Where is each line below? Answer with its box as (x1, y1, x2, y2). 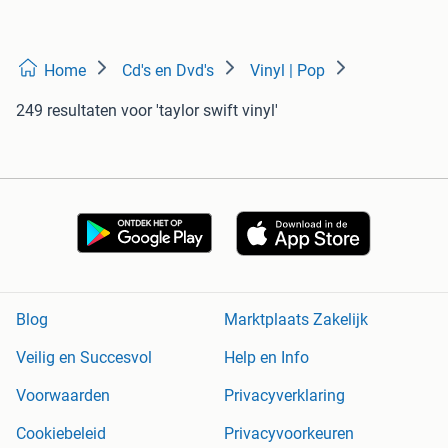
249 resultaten (16, 100, 117, 120)
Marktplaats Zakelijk (224, 309, 368, 329)
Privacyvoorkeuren (224, 423, 354, 443)
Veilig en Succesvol (16, 347, 152, 367)
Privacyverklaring (224, 385, 345, 405)
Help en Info (224, 347, 309, 367)
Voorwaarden (16, 385, 110, 405)
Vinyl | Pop (250, 60, 325, 80)
